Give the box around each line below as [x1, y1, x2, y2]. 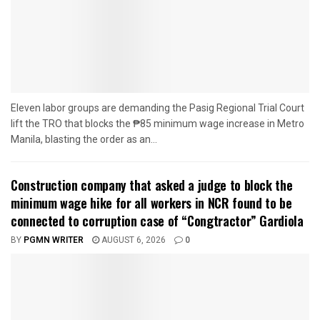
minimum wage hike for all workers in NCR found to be [11, 194, 292, 213]
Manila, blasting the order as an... [11, 134, 157, 146]
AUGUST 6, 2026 [99, 234, 166, 247]
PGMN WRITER [24, 234, 84, 247]
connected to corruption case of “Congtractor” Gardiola [11, 211, 304, 231]
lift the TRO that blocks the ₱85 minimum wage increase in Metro [11, 118, 304, 130]
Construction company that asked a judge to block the [11, 176, 293, 195]
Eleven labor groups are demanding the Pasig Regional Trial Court [11, 102, 304, 114]
